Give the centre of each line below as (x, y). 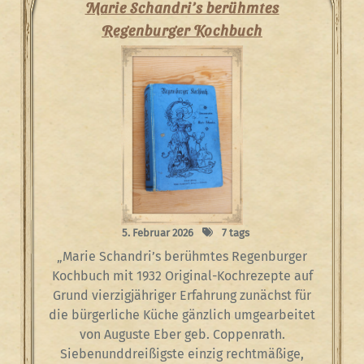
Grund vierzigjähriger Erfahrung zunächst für (182, 295)
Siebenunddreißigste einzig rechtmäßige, (182, 354)
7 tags (234, 233)
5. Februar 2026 (157, 233)
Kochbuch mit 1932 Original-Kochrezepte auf (182, 276)
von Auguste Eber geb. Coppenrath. (182, 334)
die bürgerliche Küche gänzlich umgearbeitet (182, 315)
